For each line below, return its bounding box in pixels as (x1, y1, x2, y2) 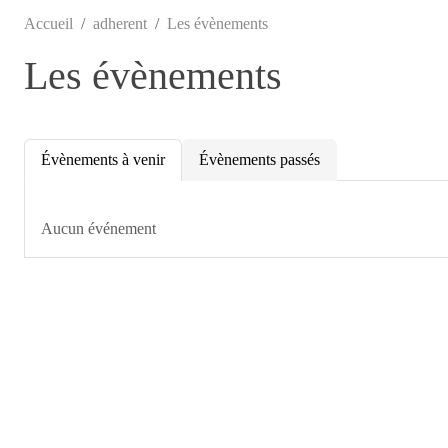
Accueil (24, 14, 73, 32)
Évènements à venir (41, 150, 165, 168)
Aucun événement (41, 219, 156, 237)
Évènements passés (199, 150, 320, 168)
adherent (93, 14, 147, 32)
